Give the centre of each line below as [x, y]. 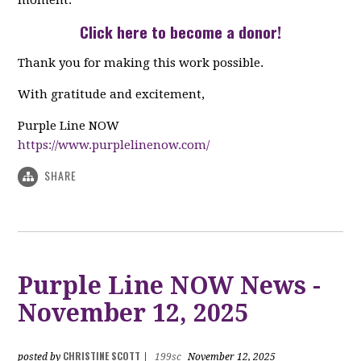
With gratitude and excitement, [112, 94]
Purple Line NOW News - [170, 286]
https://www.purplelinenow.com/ [114, 145]
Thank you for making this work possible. [141, 63]
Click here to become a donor [178, 31]
